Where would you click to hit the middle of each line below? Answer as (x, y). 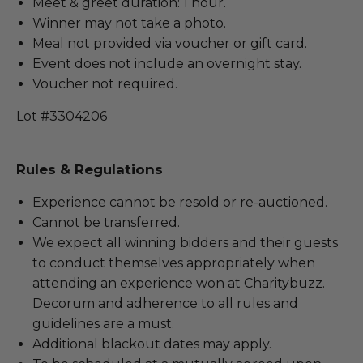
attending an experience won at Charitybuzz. (179, 284)
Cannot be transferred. (106, 223)
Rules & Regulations (90, 170)
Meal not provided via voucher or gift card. (170, 44)
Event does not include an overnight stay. (167, 64)
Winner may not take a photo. (129, 23)
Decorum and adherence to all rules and (165, 304)
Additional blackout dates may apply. (152, 344)
